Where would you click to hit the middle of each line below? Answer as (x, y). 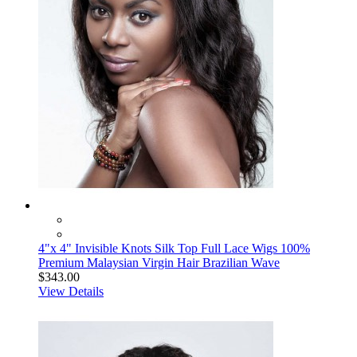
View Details (71, 291)
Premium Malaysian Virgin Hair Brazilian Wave (159, 263)
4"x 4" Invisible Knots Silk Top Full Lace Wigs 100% (174, 248)
